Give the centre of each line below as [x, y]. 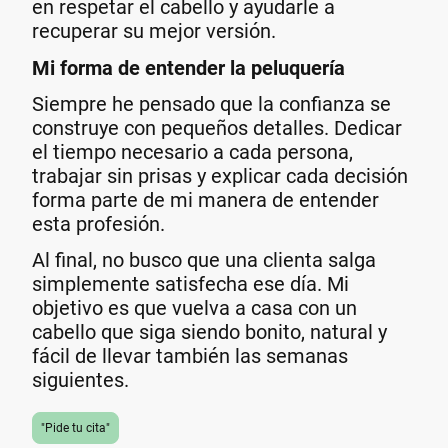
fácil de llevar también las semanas [190, 356]
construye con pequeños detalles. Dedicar [217, 127]
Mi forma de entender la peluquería [188, 67]
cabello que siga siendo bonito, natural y [209, 332]
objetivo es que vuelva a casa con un [194, 308]
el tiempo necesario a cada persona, [192, 151]
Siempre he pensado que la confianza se [211, 103]
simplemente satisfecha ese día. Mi [190, 284]
